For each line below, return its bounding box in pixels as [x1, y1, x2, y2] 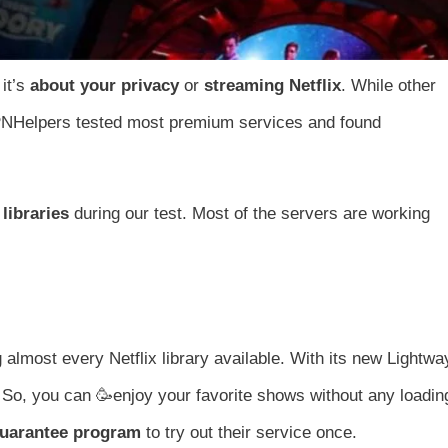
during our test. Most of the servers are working [69, 203, 430, 223]
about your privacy [25, 75, 179, 95]
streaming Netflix [204, 75, 341, 95]
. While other [341, 75, 436, 95]
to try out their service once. [141, 422, 357, 442]
